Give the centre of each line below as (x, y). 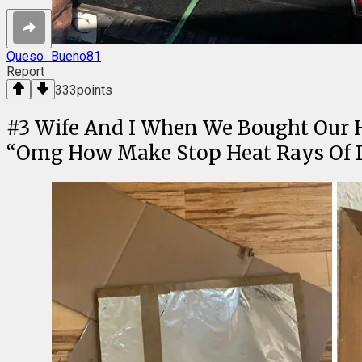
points (95, 90)
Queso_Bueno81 (54, 57)
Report (25, 72)
